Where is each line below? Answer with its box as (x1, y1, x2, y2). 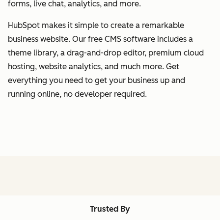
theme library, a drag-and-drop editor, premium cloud (8, 48, 204, 57)
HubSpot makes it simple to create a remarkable (8, 20, 184, 30)
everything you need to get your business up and (8, 75, 185, 85)
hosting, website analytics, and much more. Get (8, 61, 179, 71)
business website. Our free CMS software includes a (8, 34, 193, 44)
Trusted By (90, 204, 130, 214)
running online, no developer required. (8, 89, 147, 99)
